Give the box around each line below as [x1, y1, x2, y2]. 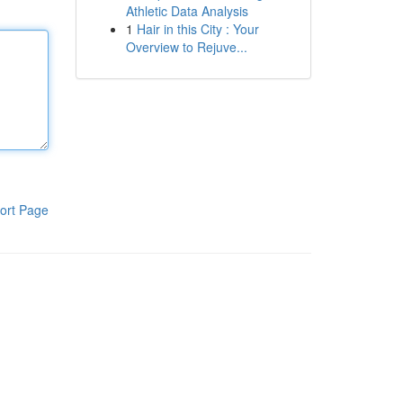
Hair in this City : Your [136, 20, 259, 38]
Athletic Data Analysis [125, 2, 248, 20]
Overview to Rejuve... [125, 38, 247, 56]
